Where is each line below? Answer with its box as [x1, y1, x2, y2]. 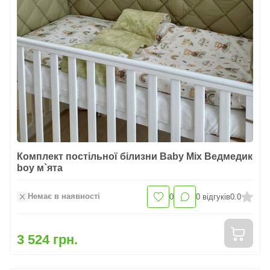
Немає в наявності [27, 192, 100, 201]
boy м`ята [17, 162, 63, 174]
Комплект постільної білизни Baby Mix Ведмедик [17, 151, 253, 162]
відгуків [202, 192, 231, 201]
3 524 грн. [17, 232, 78, 248]
